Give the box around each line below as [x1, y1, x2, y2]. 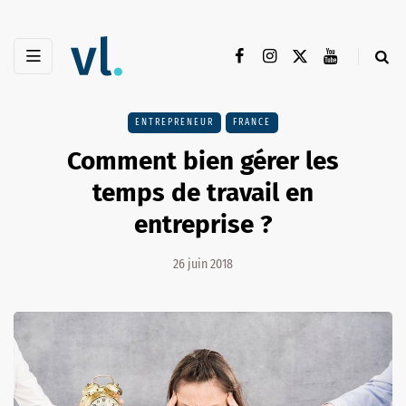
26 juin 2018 [173, 256, 233, 273]
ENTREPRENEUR [135, 117, 214, 129]
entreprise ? [134, 209, 272, 240]
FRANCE [233, 117, 271, 129]
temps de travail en [92, 178, 314, 208]
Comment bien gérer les [67, 146, 339, 177]
